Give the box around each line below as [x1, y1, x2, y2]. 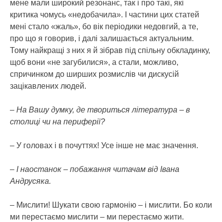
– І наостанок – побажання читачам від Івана [10, 165, 179, 173]
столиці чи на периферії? [10, 117, 105, 126]
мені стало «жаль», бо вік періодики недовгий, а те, [10, 22, 198, 31]
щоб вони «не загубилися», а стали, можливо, [10, 58, 178, 66]
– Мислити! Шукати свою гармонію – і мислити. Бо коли [10, 201, 212, 209]
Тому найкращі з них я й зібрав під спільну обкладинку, [10, 46, 210, 55]
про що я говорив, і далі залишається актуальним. [10, 34, 194, 43]
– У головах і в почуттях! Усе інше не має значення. [10, 141, 198, 150]
